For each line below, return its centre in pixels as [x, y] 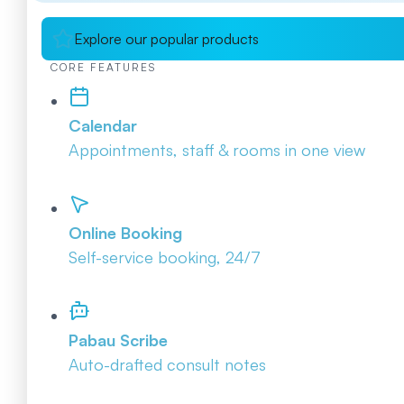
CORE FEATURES [103, 67]
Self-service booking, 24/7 [165, 257]
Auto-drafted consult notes [167, 365]
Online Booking [125, 233]
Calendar [103, 125]
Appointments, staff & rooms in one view [217, 149]
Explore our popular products [166, 38]
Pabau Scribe [118, 340]
